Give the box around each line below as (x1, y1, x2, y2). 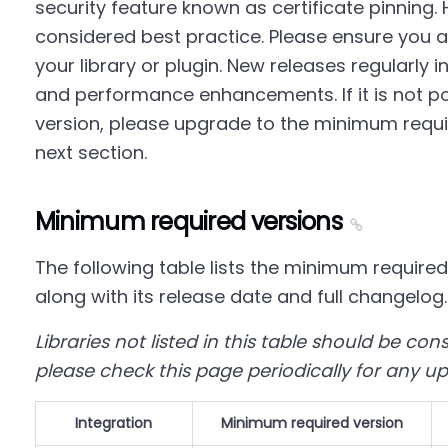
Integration (75, 413, 153, 433)
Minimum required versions (34, 205, 342, 238)
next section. (34, 140, 147, 165)
